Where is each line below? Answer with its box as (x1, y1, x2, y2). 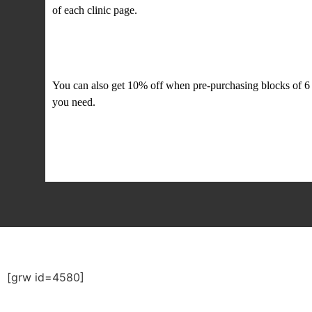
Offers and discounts (52, 41, 231, 64)
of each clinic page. (52, 4, 137, 17)
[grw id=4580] (7, 270, 84, 285)
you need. (52, 95, 95, 108)
